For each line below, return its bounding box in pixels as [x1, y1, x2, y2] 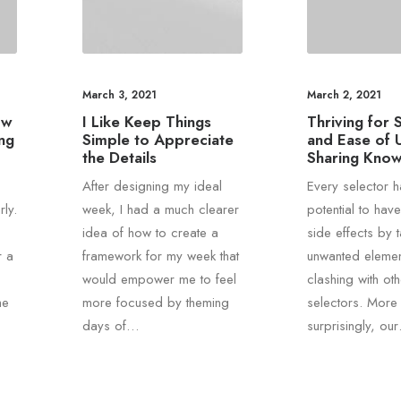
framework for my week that [81, 246, 239, 267]
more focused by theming [81, 293, 229, 313]
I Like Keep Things [81, 111, 211, 133]
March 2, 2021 [307, 87, 382, 104]
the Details [81, 147, 157, 169]
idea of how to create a [81, 223, 218, 243]
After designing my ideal [81, 176, 222, 197]
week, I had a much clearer [81, 200, 239, 220]
